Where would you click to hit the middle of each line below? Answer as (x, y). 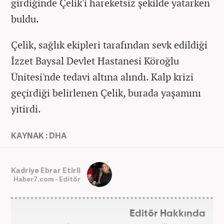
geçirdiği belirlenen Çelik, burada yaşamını (106, 93)
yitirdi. (27, 109)
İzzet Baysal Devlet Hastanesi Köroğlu (95, 61)
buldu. (25, 19)
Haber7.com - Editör (47, 179)
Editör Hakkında (167, 214)
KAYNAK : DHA (39, 136)
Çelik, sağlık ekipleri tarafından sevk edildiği (109, 45)
